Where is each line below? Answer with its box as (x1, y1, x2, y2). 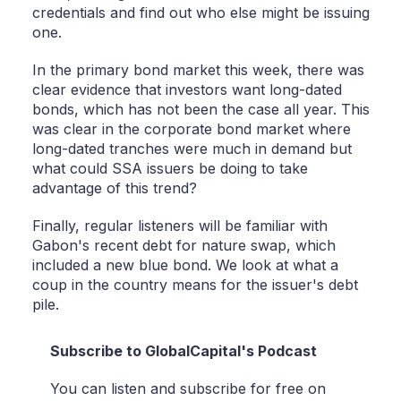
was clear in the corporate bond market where (31, 120, 351, 139)
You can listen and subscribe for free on (49, 380, 326, 398)
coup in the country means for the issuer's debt (31, 276, 358, 294)
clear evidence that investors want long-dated (31, 81, 342, 99)
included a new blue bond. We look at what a (31, 256, 338, 275)
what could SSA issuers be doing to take (31, 159, 308, 178)
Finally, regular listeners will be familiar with (31, 217, 328, 235)
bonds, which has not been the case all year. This (31, 100, 370, 119)
